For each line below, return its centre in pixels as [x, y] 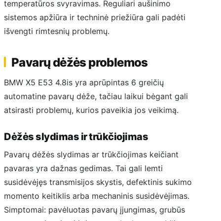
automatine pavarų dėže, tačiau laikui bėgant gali [96, 96]
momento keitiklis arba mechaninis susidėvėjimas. [97, 196]
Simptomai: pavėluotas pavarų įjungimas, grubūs [94, 210]
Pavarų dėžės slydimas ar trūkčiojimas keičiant [91, 155]
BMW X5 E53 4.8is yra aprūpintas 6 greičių [84, 82]
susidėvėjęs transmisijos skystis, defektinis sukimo [98, 182]
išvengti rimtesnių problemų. [57, 31]
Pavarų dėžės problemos [80, 63]
